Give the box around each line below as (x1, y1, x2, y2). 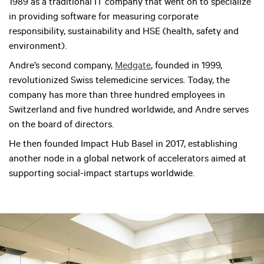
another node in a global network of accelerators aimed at (9, 154, 246, 165)
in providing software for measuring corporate (9, 12, 199, 23)
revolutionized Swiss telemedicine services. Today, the (9, 75, 230, 87)
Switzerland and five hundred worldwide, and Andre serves (9, 105, 249, 116)
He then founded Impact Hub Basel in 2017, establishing (9, 139, 237, 150)
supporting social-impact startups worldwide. (9, 169, 197, 180)
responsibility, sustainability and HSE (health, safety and (9, 27, 239, 38)
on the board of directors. (9, 120, 114, 131)
